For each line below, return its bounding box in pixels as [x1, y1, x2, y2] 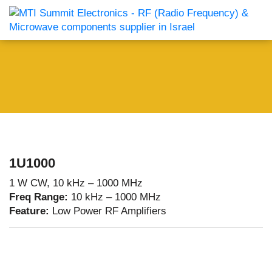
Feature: [9, 205, 52, 217]
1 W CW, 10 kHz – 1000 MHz [9, 177, 143, 189]
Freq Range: [9, 191, 71, 203]
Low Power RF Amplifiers [52, 205, 166, 217]
